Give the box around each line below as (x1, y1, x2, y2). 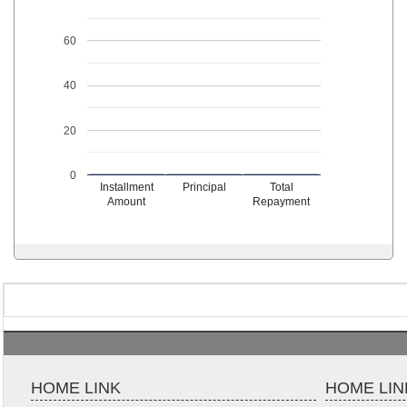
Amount (107, 194, 147, 208)
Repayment (253, 194, 312, 208)
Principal (182, 180, 226, 194)
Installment (99, 180, 154, 194)
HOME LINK (31, 379, 121, 397)
